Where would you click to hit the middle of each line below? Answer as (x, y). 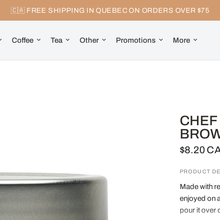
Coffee (22, 40)
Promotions (136, 40)
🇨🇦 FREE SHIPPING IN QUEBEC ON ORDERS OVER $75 (110, 10)
